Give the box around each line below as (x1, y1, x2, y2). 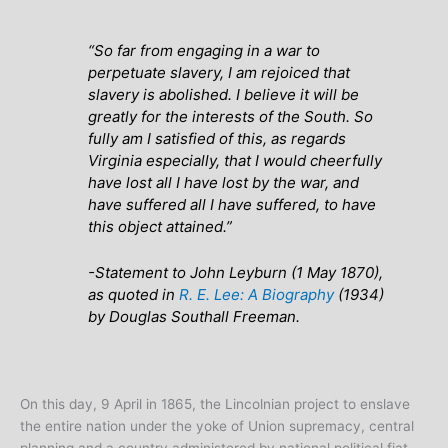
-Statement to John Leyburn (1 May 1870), (88, 263, 384, 283)
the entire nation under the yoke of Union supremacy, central (20, 417, 414, 434)
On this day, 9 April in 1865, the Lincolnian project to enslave (20, 395, 410, 412)
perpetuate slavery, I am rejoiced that (88, 63, 351, 83)
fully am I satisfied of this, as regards (88, 129, 347, 149)
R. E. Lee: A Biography (179, 285, 335, 305)
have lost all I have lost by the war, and (88, 173, 360, 193)
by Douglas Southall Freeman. (88, 307, 301, 327)
